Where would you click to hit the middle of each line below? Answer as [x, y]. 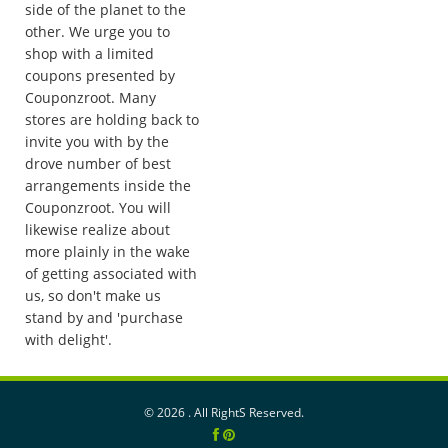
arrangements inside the [108, 186]
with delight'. [68, 340]
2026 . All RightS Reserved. [230, 413]
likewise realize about [97, 230]
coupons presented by [100, 76]
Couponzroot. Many [90, 98]
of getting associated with [111, 274]
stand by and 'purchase [104, 318]
